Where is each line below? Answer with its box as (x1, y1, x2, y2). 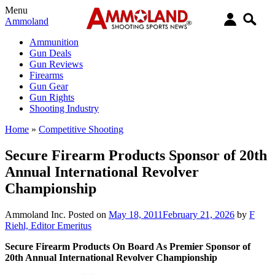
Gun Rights (29, 92, 74, 103)
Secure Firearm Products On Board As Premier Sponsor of (5, 241, 250, 252)
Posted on (68, 209, 109, 220)
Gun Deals (29, 48, 71, 58)
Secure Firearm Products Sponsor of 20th (5, 147, 267, 163)
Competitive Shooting (39, 124, 123, 134)
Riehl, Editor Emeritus (5, 220, 91, 231)
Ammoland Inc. (5, 209, 66, 220)
